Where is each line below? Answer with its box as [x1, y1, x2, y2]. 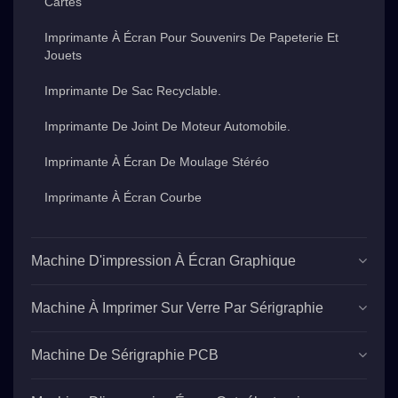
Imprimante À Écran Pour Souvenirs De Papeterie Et [44, 29, 338, 44]
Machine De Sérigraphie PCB [31, 346, 219, 362]
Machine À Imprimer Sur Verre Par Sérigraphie [31, 299, 323, 315]
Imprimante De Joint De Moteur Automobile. [44, 118, 291, 133]
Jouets [44, 47, 82, 62]
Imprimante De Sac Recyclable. [44, 83, 221, 98]
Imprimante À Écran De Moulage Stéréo [44, 154, 269, 169]
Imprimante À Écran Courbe [44, 189, 202, 204]
